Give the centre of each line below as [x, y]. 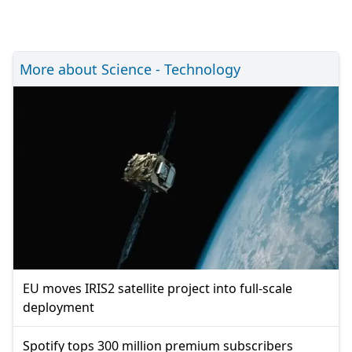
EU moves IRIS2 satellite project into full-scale [158, 288]
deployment [59, 307]
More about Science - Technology [130, 69]
